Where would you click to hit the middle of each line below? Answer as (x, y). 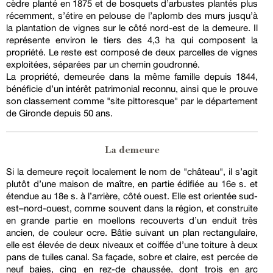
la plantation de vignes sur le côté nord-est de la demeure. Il (132, 28)
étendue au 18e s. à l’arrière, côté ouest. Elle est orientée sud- (132, 196)
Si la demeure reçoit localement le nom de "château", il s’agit (132, 172)
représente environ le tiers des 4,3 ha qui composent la (132, 40)
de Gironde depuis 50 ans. (59, 113)
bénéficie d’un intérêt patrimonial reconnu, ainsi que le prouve (132, 89)
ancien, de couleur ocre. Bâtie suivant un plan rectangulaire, (132, 233)
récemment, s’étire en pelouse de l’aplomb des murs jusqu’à (132, 16)
